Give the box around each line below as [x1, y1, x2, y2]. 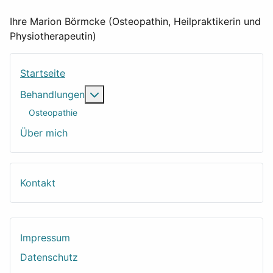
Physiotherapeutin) [10, 30, 96, 42]
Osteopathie [29, 107, 77, 118]
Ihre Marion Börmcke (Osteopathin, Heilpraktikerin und [10, 15, 261, 27]
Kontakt [20, 177, 55, 189]
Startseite [20, 67, 65, 79]
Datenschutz [20, 251, 78, 263]
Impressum [20, 232, 70, 244]
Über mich [20, 127, 68, 139]
